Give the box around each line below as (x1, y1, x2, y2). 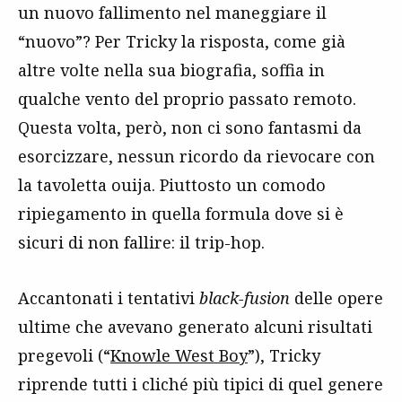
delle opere (290, 287, 383, 309)
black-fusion (199, 287, 290, 309)
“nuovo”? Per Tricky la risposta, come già (18, 31, 345, 52)
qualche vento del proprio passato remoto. (18, 88, 356, 109)
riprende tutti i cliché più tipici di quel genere (18, 373, 383, 395)
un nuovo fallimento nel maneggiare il (18, 2, 327, 23)
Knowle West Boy (110, 345, 248, 366)
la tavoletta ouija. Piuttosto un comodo (18, 174, 326, 196)
